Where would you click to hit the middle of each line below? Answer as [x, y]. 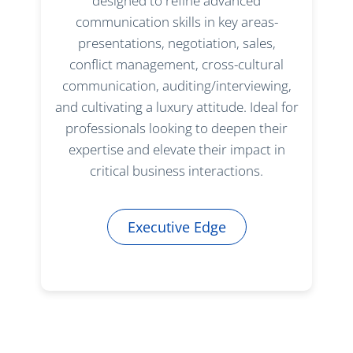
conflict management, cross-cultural [176, 65]
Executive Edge [176, 227]
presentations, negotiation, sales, [176, 43]
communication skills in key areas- [176, 22]
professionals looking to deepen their [176, 128]
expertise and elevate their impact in [176, 150]
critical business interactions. [176, 171]
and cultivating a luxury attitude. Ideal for [176, 107]
